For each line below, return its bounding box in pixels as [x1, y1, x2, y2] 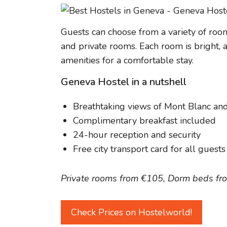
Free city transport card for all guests [73, 142, 225, 155]
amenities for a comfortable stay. [61, 54, 194, 67]
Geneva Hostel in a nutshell [61, 74, 186, 89]
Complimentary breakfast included [73, 114, 216, 127]
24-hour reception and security [73, 128, 201, 141]
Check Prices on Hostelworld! [71, 206, 192, 219]
